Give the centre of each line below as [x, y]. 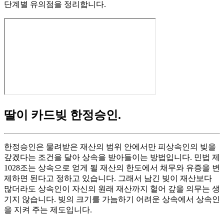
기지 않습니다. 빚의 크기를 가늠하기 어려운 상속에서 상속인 [112, 199]
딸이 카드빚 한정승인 [61, 115]
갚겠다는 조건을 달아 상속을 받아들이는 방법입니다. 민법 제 [112, 157]
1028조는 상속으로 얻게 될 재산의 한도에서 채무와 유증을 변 [112, 167]
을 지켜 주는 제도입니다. [48, 209]
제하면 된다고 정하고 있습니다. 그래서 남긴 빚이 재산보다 [108, 178]
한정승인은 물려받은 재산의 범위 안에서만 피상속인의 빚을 [110, 146]
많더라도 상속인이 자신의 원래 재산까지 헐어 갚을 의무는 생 [112, 188]
